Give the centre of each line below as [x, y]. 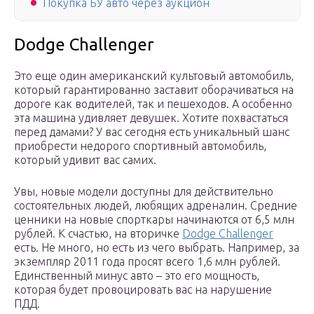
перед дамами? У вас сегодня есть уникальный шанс [152, 132]
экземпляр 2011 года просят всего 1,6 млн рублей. [147, 262]
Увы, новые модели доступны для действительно [144, 192]
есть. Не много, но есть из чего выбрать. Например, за [157, 248]
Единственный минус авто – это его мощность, [137, 276]
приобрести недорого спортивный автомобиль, [140, 146]
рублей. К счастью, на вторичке [98, 234]
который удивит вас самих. [87, 160]
